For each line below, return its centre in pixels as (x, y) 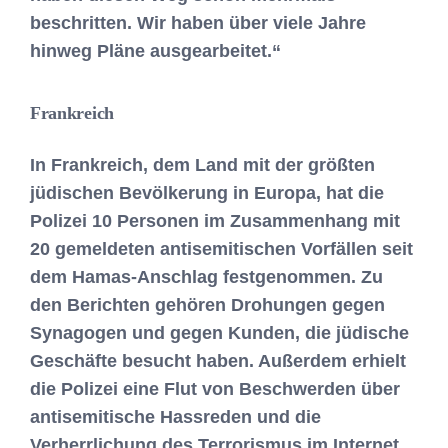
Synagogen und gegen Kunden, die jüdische (219, 332)
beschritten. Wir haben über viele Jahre (198, 23)
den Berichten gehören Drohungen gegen (207, 304)
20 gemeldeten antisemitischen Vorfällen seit (221, 248)
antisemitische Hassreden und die (175, 416)
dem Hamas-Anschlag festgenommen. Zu (206, 276)
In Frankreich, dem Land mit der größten (202, 164)
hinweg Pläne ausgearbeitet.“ (155, 51)
